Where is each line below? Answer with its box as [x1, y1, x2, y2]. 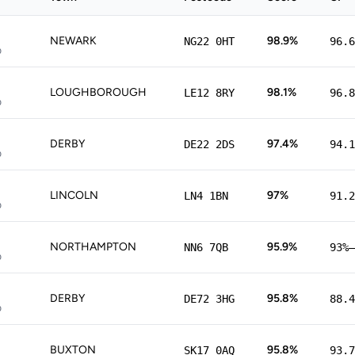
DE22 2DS [184, 138, 235, 151]
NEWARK [50, 34, 97, 48]
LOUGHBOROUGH [50, 86, 147, 99]
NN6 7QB [184, 241, 228, 254]
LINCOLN [50, 189, 98, 202]
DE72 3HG [184, 292, 235, 305]
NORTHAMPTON [50, 240, 136, 254]
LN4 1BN [184, 189, 228, 202]
